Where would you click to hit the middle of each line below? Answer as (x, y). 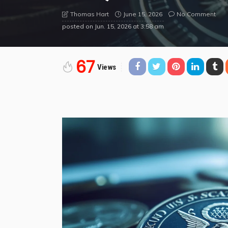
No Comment (196, 14)
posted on (78, 26)
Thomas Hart (90, 14)
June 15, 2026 (143, 14)
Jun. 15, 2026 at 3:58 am (129, 26)
